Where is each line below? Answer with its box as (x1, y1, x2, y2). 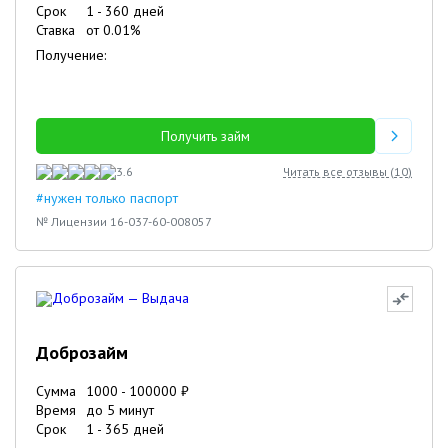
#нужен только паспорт (36, 189, 178, 207)
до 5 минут (86, 401, 154, 419)
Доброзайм (36, 341, 128, 364)
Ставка (36, 21, 75, 39)
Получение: (36, 46, 106, 64)
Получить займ (161, 127, 251, 145)
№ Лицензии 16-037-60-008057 (36, 214, 212, 229)
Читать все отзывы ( (283, 164, 394, 179)
